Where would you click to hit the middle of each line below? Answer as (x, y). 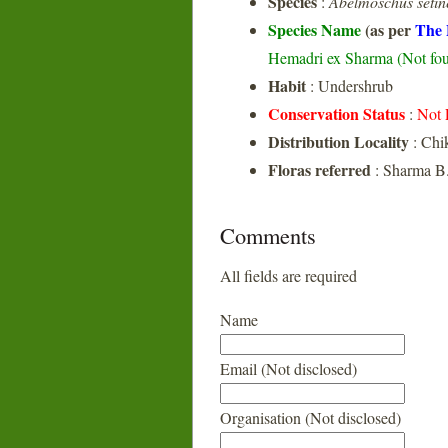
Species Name (316, 29)
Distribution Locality (338, 141)
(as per (390, 29)
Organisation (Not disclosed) (310, 417)
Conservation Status (336, 113)
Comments (268, 235)
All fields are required (288, 275)
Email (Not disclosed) (288, 368)
